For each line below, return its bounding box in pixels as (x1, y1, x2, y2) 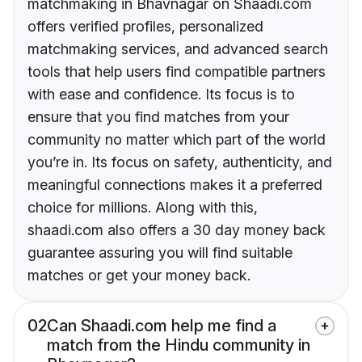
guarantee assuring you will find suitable (27, 244, 293, 262)
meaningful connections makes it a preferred (27, 176, 322, 194)
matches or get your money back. (27, 267, 250, 284)
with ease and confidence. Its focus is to (27, 86, 295, 103)
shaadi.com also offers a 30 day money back (27, 221, 326, 239)
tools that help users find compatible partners (27, 63, 326, 81)
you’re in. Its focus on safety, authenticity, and (27, 154, 332, 171)
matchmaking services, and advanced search (27, 40, 328, 58)
